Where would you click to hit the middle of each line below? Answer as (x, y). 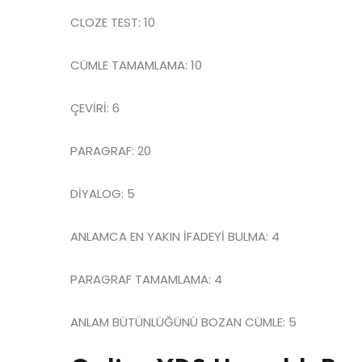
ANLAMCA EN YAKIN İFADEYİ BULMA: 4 (175, 236)
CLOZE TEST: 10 (113, 22)
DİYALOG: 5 (103, 193)
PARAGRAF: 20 (111, 150)
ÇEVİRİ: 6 (95, 107)
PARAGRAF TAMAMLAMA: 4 (146, 279)
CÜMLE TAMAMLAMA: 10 (136, 65)
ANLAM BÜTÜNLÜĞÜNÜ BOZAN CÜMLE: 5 (183, 322)
